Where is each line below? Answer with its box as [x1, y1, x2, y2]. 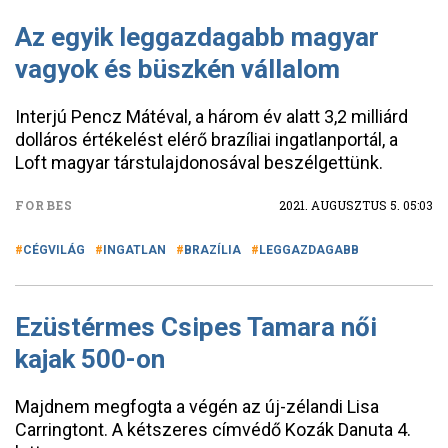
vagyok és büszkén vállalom [15, 54, 340, 84]
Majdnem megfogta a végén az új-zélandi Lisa [15, 396, 379, 417]
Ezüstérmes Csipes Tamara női [15, 312, 377, 342]
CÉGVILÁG [23, 243, 85, 257]
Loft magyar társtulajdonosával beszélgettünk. [15, 152, 383, 173]
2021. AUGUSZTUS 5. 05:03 [279, 197, 433, 213]
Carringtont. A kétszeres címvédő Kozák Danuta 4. [15, 419, 411, 440]
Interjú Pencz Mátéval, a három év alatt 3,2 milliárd [15, 106, 408, 127]
